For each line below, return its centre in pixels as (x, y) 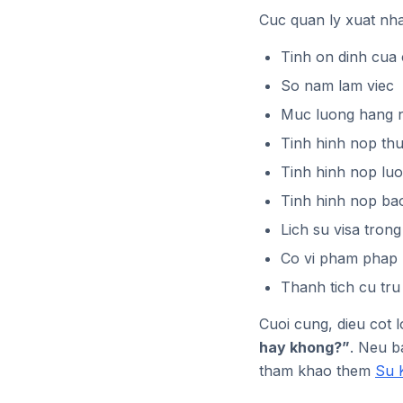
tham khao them (317, 371)
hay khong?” (304, 348)
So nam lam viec (337, 86)
